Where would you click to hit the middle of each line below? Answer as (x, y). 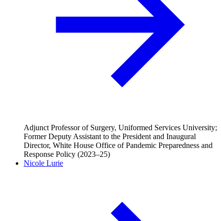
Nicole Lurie (43, 163)
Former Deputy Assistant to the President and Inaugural (110, 136)
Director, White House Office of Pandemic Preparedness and (118, 145)
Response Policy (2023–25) (67, 154)
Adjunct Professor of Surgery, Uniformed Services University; (120, 127)
